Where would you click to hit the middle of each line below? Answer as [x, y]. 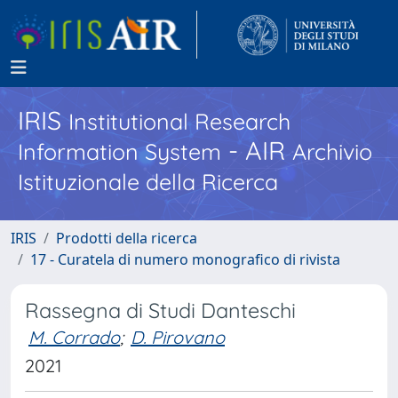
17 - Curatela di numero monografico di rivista [185, 259]
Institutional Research [179, 121]
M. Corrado [74, 337]
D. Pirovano [178, 337]
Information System [119, 151]
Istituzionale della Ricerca [148, 182]
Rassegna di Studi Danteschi [160, 310]
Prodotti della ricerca [127, 238]
